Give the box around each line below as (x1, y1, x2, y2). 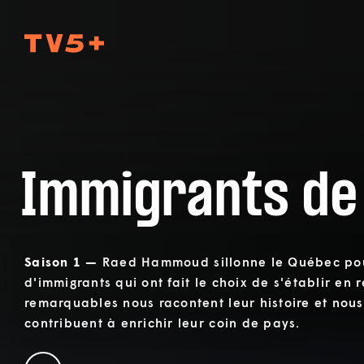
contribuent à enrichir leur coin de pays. (24, 314, 301, 330)
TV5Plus (184, 33, 231, 50)
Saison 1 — (24, 253, 102, 269)
